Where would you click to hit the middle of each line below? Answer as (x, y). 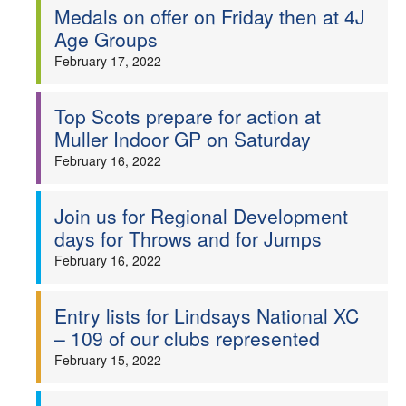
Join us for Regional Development (201, 216)
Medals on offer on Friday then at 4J (210, 16)
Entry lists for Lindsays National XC (207, 315)
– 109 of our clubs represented (187, 338)
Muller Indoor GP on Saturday (183, 139)
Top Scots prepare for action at (188, 116)
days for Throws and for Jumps (188, 238)
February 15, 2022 (108, 360)
